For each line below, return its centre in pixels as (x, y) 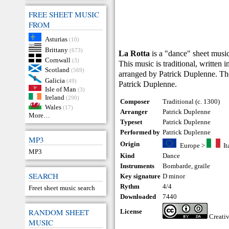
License (131, 211)
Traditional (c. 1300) (191, 101)
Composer (135, 101)
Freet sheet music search (62, 188)
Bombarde (177, 166)
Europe (190, 145)
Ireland (54, 97)
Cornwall (58, 60)
